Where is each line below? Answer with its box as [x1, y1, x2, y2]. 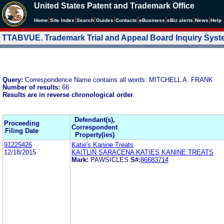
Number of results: [2, 83, 62, 91]
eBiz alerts [167, 17, 193, 23]
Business [142, 17, 165, 23]
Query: [2, 75, 25, 83]
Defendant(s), [74, 115, 115, 123]
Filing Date [5, 126, 38, 134]
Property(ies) [74, 130, 114, 138]
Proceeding [4, 119, 39, 127]
